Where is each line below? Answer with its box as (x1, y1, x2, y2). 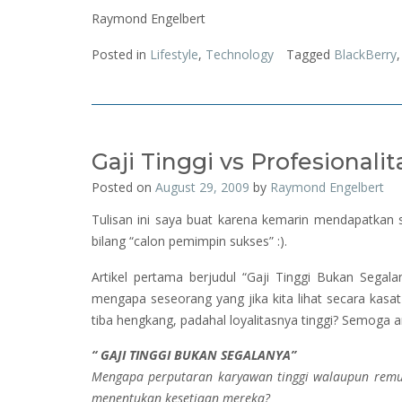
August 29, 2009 (155, 179, 249, 197)
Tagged (286, 46, 334, 64)
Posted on (92, 179, 155, 197)
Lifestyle (150, 46, 198, 64)
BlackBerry (334, 46, 397, 64)
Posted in (92, 46, 150, 64)
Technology (205, 46, 274, 64)
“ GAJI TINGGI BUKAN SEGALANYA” (92, 345, 296, 363)
